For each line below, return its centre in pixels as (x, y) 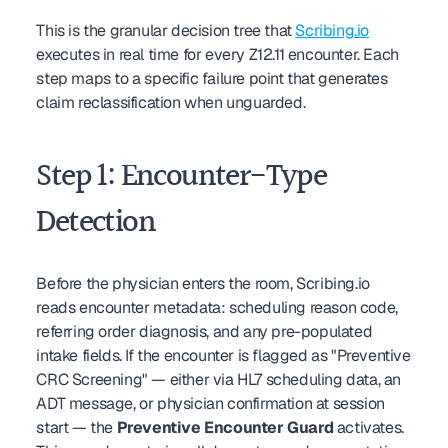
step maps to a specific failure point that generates (212, 78)
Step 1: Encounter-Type (181, 177)
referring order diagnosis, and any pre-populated (204, 331)
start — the (76, 427)
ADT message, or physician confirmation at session (210, 403)
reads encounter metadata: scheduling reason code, (217, 307)
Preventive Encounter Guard (225, 427)
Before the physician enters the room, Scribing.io (203, 283)
